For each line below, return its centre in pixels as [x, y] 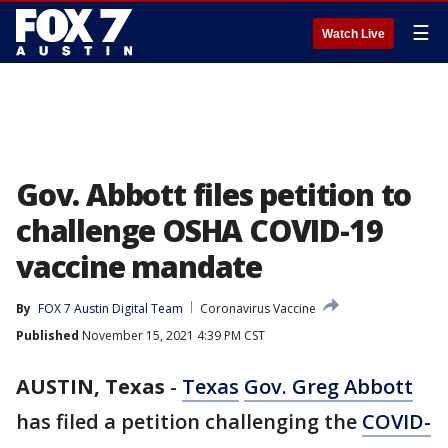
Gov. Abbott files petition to [214, 194]
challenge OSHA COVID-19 [199, 230]
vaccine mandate [139, 266]
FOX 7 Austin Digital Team [110, 308]
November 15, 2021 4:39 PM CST [172, 335]
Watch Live [353, 34]
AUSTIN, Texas [90, 386]
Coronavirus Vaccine [258, 308]
